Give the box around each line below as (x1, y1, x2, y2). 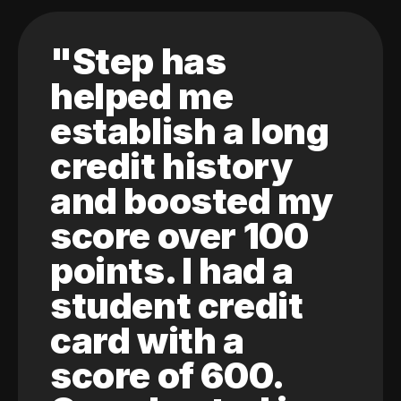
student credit (50, 283, 303, 328)
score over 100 (50, 213, 309, 258)
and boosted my (50, 178, 333, 223)
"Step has (50, 38, 226, 83)
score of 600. (50, 353, 283, 397)
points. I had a (50, 248, 294, 293)
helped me (50, 73, 234, 118)
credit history (50, 143, 293, 188)
